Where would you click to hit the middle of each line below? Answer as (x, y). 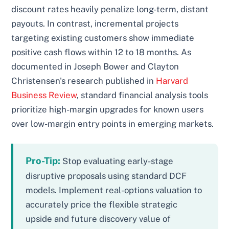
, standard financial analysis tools (143, 95)
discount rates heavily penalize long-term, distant (110, 9)
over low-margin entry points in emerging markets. (113, 123)
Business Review (44, 95)
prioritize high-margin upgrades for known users (108, 109)
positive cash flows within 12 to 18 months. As (101, 52)
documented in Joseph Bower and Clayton (95, 66)
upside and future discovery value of (98, 219)
